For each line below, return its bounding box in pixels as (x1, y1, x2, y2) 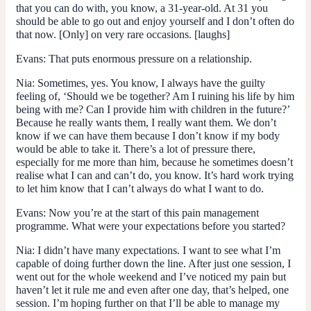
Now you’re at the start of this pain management (46, 206, 259, 219)
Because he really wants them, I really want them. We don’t (16, 116, 276, 128)
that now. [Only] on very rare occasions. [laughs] (16, 28, 230, 40)
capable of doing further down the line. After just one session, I (16, 257, 291, 269)
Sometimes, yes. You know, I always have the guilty (37, 76, 265, 89)
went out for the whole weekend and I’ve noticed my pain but (16, 270, 286, 283)
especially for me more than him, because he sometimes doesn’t (16, 155, 293, 168)
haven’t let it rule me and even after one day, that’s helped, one (16, 283, 289, 296)
